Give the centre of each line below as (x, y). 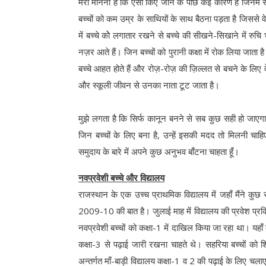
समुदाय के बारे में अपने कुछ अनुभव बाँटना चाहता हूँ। (159, 152)
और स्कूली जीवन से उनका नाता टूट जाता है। (149, 85)
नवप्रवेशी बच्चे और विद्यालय (121, 178)
